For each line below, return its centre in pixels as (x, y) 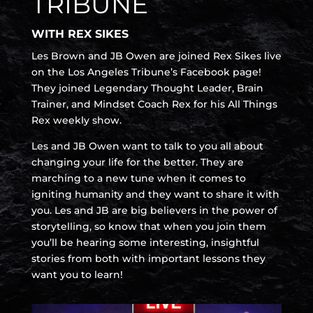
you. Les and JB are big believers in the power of (154, 210)
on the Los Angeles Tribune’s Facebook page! (146, 72)
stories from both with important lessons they (148, 258)
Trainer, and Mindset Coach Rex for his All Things (154, 104)
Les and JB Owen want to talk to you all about (147, 146)
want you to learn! (77, 274)
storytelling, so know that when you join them (148, 226)
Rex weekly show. (76, 120)
